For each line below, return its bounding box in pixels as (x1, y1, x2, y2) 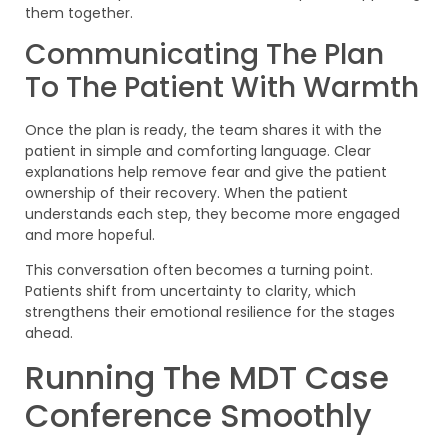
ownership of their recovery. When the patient (25, 182, 348, 203)
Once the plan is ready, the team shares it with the (25, 119, 382, 140)
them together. (25, 2, 133, 23)
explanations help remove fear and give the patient (25, 161, 387, 182)
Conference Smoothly (25, 392, 372, 438)
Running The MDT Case (25, 354, 389, 400)
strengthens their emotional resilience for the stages (25, 302, 395, 323)
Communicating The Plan (25, 34, 384, 74)
